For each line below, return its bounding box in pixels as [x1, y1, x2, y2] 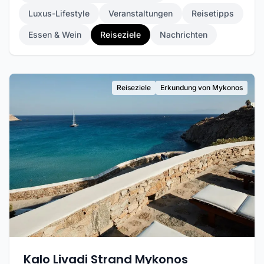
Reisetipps [192, 8, 234, 18]
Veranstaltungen [108, 8, 173, 18]
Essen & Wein [28, 29, 81, 39]
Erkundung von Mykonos [160, 83, 243, 92]
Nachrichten [160, 29, 207, 39]
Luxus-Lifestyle [28, 8, 90, 18]
